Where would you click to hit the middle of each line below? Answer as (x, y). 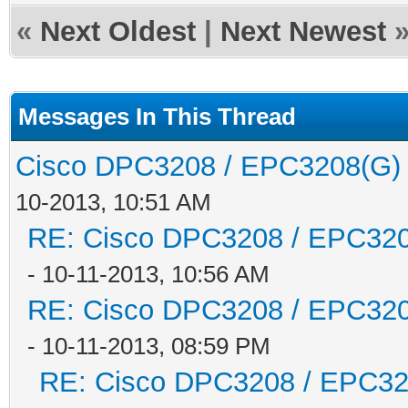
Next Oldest (118, 31)
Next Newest (303, 31)
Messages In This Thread (157, 116)
